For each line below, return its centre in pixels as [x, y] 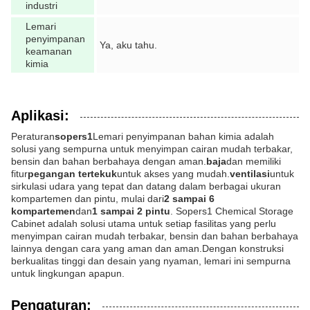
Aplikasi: [40, 116]
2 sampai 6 [189, 199]
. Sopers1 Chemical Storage [232, 211]
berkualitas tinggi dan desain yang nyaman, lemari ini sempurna [151, 261]
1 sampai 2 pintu [131, 211]
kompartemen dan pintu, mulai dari [88, 199]
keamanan [49, 51]
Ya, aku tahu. [128, 45]
